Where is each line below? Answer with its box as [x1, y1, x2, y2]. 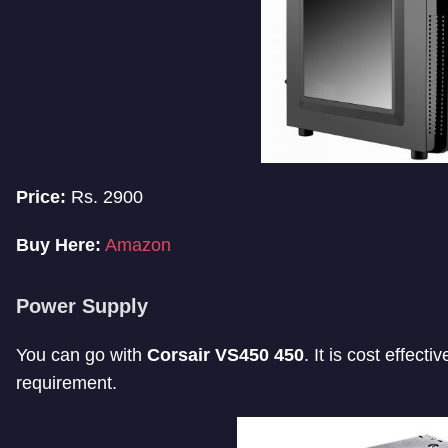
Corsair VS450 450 [147, 345, 304, 366]
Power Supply [16, 295, 148, 318]
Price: [16, 187, 66, 208]
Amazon [105, 235, 171, 256]
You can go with [16, 345, 147, 366]
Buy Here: [16, 235, 101, 256]
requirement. [16, 373, 117, 394]
